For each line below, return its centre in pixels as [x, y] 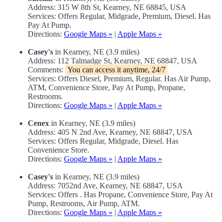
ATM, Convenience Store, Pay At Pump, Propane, [107, 88]
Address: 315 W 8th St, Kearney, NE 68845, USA [107, 7]
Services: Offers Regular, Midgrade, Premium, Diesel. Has [119, 16]
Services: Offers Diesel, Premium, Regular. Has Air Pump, [119, 79]
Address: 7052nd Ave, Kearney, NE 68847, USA [105, 186]
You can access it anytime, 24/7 [116, 70]
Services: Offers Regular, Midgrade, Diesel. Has [103, 141]
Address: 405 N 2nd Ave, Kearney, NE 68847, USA [110, 132]
